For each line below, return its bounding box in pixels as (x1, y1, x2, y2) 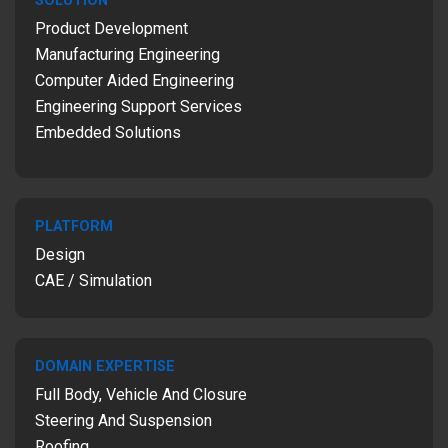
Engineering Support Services (35, 97, 242, 116)
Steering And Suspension (35, 411, 212, 430)
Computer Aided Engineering (35, 71, 234, 90)
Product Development (35, 19, 188, 38)
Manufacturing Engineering (35, 45, 220, 64)
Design (35, 245, 85, 264)
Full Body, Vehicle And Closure (35, 385, 247, 404)
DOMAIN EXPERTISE (35, 358, 175, 375)
